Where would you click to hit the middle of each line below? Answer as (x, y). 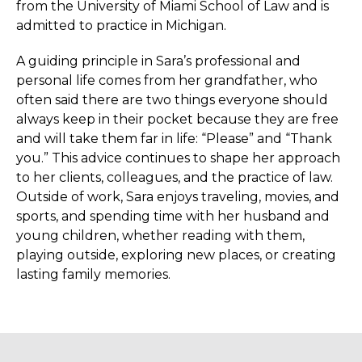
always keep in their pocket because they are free (177, 119)
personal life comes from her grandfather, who (167, 80)
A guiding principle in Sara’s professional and (158, 61)
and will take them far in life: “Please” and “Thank (174, 138)
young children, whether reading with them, (160, 235)
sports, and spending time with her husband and (173, 216)
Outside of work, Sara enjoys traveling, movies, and (178, 196)
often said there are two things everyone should (172, 99)
